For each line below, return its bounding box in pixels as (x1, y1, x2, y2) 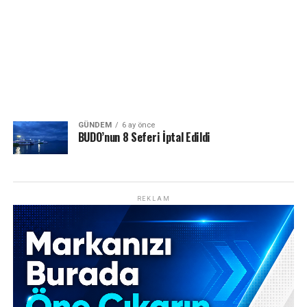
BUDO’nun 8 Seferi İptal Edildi (77, 129, 211, 145)
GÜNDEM (77, 121, 112, 130)
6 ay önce (121, 121, 155, 130)
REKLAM (136, 195, 171, 202)
